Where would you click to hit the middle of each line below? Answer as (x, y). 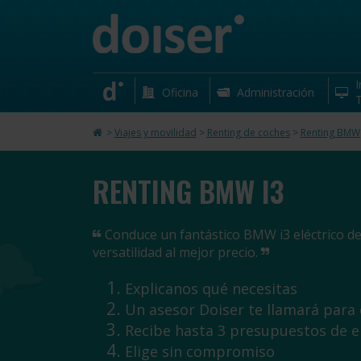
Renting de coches (248, 133)
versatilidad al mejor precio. (176, 252)
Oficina (180, 92)
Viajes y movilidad (155, 133)
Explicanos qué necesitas (211, 288)
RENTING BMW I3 (188, 191)
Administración (276, 92)
